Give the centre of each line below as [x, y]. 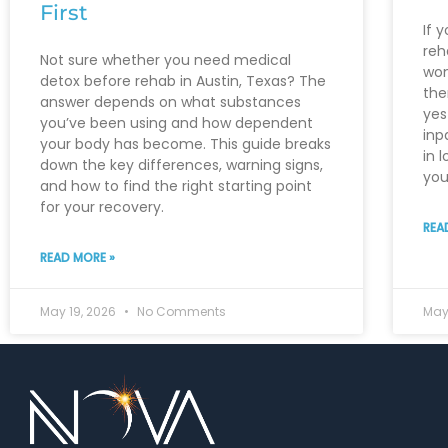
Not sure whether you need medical [165, 59]
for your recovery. [102, 206]
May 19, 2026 [79, 311]
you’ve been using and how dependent [176, 122]
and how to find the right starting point [176, 185]
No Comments [180, 311]
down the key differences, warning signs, [181, 164]
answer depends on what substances [170, 101]
